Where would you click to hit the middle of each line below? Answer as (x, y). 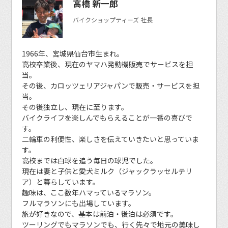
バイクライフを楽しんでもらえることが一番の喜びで (107, 118)
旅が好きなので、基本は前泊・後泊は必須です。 (100, 214)
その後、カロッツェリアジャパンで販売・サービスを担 (111, 86)
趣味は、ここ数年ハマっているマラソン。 (89, 193)
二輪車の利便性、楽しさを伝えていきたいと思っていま (111, 139)
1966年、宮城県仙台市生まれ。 (73, 54)
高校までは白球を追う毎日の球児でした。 (90, 161)
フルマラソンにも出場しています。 (79, 203)
